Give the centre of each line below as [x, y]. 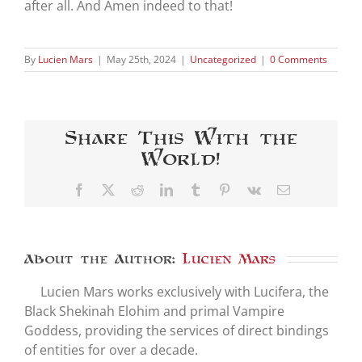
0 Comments [299, 59]
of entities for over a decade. [111, 349]
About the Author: [103, 258]
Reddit [160, 189]
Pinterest [252, 189]
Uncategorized [223, 59]
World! [181, 158]
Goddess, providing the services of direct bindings [177, 330]
